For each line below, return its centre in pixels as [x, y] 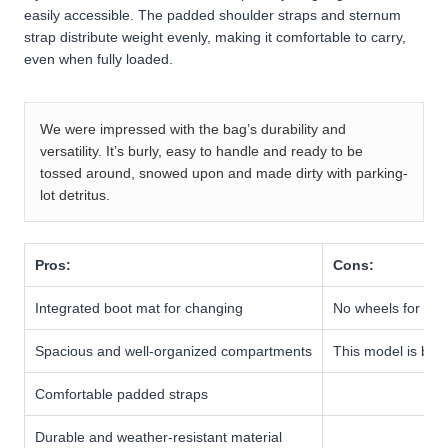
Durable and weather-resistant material [158, 436]
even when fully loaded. [98, 58]
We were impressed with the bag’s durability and [193, 128]
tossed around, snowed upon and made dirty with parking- [224, 172]
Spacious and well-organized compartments [173, 350]
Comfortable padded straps [121, 393]
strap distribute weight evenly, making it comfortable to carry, [215, 36]
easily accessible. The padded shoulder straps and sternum [212, 14]
